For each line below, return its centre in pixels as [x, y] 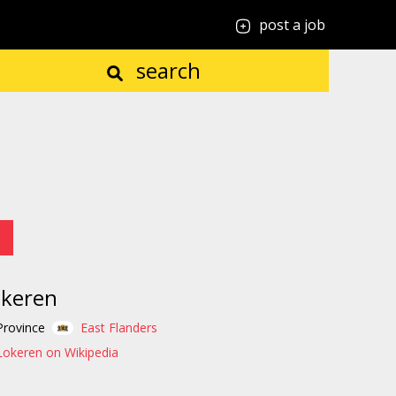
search [165, 70]
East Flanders [118, 327]
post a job [292, 25]
